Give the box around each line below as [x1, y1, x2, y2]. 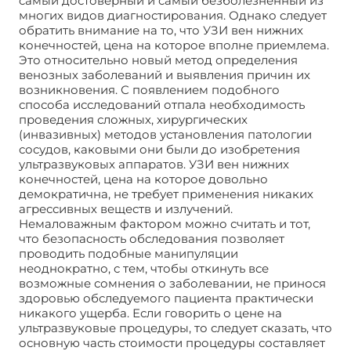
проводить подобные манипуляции [19, 246, 238, 261]
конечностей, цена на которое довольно [19, 172, 268, 186]
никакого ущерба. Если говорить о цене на [19, 306, 282, 320]
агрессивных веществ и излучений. [19, 201, 233, 216]
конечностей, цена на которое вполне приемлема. [19, 38, 329, 52]
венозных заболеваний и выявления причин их [19, 67, 310, 82]
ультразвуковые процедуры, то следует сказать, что [19, 320, 332, 335]
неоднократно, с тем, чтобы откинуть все [19, 261, 269, 276]
